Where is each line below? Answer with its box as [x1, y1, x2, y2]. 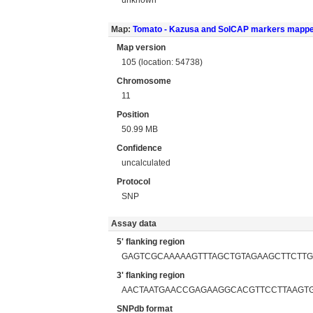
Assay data [110, 219, 161, 228]
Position [117, 110, 149, 119]
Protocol [117, 177, 150, 187]
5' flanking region [117, 237, 184, 247]
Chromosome [117, 76, 171, 86]
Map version [117, 43, 166, 52]
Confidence [117, 143, 162, 153]
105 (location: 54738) [122, 57, 203, 67]
